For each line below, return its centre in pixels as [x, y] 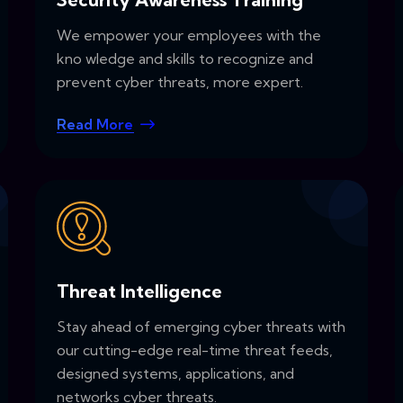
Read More [95, 125]
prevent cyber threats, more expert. [180, 82]
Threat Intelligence [139, 291]
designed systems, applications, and [175, 373]
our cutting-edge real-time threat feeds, [195, 349]
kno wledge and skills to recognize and [185, 59]
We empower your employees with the [189, 36]
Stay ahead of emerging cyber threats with [201, 326]
